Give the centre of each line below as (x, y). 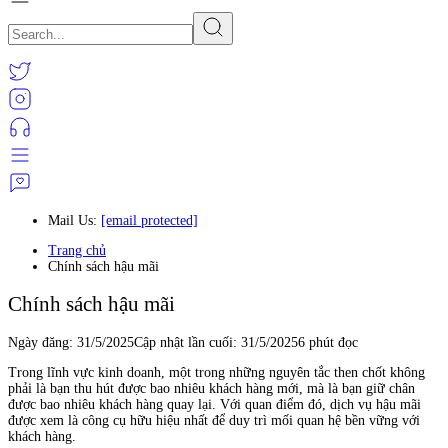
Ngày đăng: (42, 342)
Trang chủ (77, 250)
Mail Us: (74, 220)
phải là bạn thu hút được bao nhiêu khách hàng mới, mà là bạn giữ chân (211, 388)
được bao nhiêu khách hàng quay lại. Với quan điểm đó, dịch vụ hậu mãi (214, 404)
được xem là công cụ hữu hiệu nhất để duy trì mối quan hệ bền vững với (214, 420)
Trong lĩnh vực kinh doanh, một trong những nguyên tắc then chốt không (216, 372)
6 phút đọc (328, 342)
